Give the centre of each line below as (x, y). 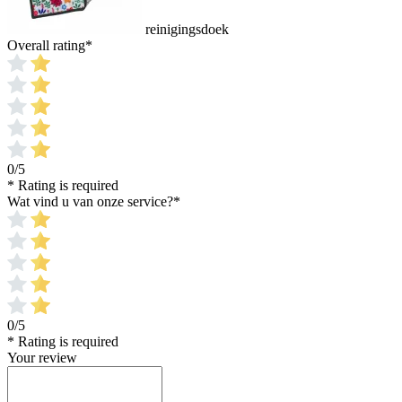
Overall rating (46, 46)
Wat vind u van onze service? (90, 202)
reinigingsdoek (187, 30)
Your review (42, 358)
